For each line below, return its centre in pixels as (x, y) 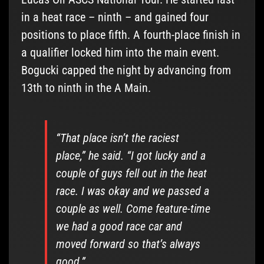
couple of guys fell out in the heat (131, 174)
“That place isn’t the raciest (117, 138)
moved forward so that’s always (128, 244)
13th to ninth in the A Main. (86, 88)
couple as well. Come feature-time (133, 209)
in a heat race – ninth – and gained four (115, 17)
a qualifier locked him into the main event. (120, 53)
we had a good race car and (119, 227)
